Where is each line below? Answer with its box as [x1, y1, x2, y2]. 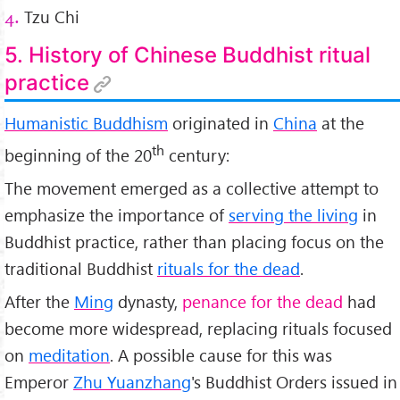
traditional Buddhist [4, 257, 157, 280]
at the [317, 111, 364, 134]
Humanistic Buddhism [4, 111, 168, 134]
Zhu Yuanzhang [73, 370, 191, 393]
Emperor [4, 370, 73, 393]
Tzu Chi [20, 5, 79, 29]
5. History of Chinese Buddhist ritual [4, 41, 371, 68]
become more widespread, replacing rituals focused [4, 316, 392, 339]
